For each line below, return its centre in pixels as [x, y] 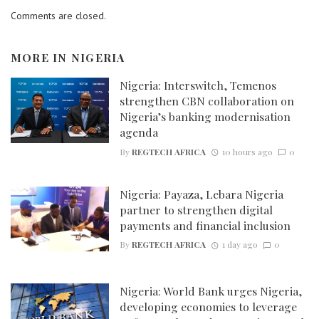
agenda [138, 132]
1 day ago [240, 244]
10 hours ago [247, 151]
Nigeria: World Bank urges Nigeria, [210, 291]
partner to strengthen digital [196, 209]
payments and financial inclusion [205, 225]
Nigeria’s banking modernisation [205, 117]
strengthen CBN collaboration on [206, 101]
